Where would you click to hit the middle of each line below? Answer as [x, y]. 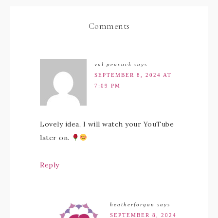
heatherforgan [132, 204]
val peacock [113, 64]
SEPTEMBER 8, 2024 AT [133, 75]
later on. [56, 138]
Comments [109, 26]
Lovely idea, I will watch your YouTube [107, 124]
